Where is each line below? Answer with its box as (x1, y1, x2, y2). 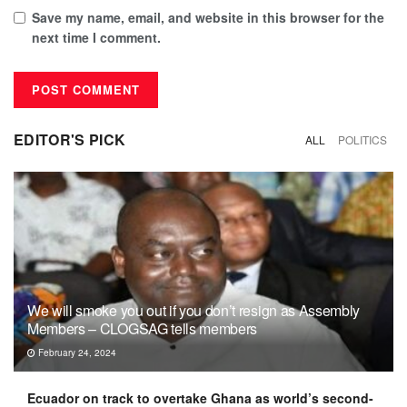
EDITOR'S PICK (14, 128, 126, 150)
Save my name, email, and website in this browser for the (32, 7, 384, 26)
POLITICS (338, 131, 387, 147)
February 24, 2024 (35, 345, 116, 359)
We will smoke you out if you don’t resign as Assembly (27, 299, 361, 321)
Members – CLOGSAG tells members (27, 317, 258, 339)
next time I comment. (32, 27, 161, 46)
